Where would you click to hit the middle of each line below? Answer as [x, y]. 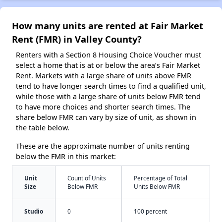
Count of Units [87, 178]
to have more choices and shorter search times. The [103, 107]
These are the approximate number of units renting [103, 146]
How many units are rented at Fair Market [108, 26]
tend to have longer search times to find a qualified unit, [111, 86]
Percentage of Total [161, 178]
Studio [34, 211]
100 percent [150, 211]
